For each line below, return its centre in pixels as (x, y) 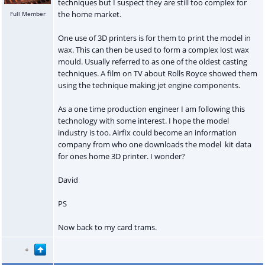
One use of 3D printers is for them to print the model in (154, 38)
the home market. (89, 14)
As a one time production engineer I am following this (151, 109)
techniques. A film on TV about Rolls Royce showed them (157, 73)
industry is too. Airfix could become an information (147, 132)
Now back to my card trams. (107, 227)
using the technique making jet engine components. (149, 85)
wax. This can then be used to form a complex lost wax (153, 49)
